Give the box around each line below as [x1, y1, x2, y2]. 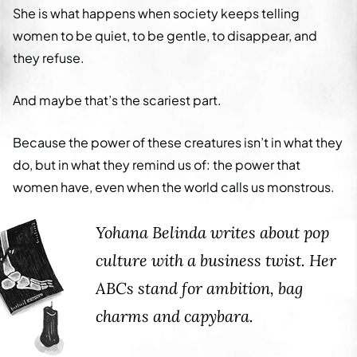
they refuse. [13, 49, 84, 66]
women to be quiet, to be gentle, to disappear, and [13, 26, 317, 44]
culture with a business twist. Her [96, 249, 336, 270]
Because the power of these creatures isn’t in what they [13, 133, 343, 151]
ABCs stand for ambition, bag [96, 277, 303, 298]
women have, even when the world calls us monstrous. [13, 178, 335, 195]
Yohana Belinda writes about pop [96, 222, 329, 242]
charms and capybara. [96, 305, 253, 326]
